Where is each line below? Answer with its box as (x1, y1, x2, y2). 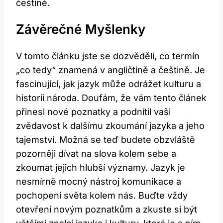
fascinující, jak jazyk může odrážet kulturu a (16, 78, 201, 89)
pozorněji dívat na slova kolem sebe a (16, 148, 176, 159)
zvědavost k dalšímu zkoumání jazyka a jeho (16, 120, 205, 131)
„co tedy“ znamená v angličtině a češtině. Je (16, 64, 205, 75)
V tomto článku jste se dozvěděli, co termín (16, 50, 200, 61)
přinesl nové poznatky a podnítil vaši (16, 106, 171, 117)
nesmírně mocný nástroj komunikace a (16, 176, 181, 187)
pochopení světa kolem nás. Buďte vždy (16, 190, 188, 201)
